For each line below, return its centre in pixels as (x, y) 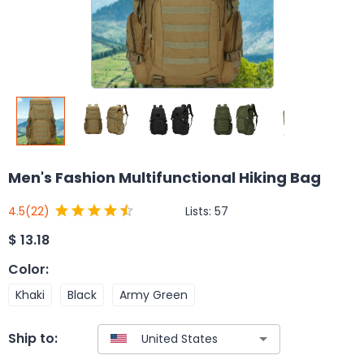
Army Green (154, 295)
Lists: (200, 211)
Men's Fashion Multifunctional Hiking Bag (165, 178)
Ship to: (33, 339)
